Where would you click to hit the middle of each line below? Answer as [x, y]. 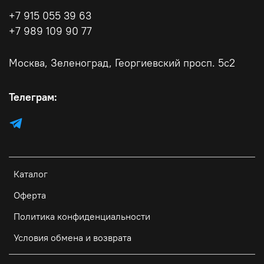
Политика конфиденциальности [82, 216]
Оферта [30, 195]
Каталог [31, 174]
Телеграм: [33, 97]
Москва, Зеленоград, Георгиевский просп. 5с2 [122, 63]
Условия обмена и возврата [72, 237]
